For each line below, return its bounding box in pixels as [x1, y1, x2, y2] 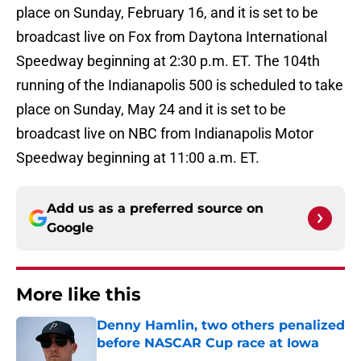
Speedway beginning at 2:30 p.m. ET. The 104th [16, 52, 320, 70]
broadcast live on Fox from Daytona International [16, 28, 327, 46]
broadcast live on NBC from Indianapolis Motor [16, 125, 313, 143]
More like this [16, 284, 141, 306]
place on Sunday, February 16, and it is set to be [16, 4, 318, 22]
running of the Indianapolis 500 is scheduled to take [16, 77, 343, 94]
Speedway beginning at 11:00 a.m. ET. [16, 149, 259, 167]
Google [47, 220, 93, 236]
